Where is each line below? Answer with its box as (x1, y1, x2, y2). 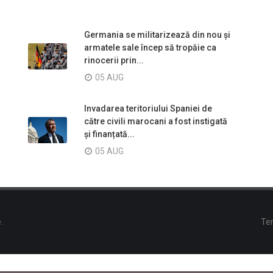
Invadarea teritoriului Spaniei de (84, 104, 212, 114)
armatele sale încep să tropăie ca (84, 43, 216, 53)
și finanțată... (84, 129, 135, 140)
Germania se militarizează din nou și (84, 30, 230, 40)
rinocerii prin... (84, 55, 144, 66)
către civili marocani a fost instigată (84, 116, 227, 127)
